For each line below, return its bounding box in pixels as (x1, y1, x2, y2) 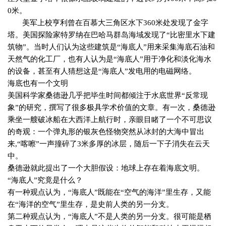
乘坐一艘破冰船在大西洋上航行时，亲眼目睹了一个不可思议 (8, 116, 212, 124)
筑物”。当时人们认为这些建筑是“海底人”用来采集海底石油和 (8, 43, 215, 51)
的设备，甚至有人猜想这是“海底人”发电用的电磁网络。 (8, 67, 196, 76)
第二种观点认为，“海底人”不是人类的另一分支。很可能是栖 (8, 212, 211, 221)
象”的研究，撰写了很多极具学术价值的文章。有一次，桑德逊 (8, 103, 215, 112)
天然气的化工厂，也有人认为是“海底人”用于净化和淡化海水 (8, 55, 211, 64)
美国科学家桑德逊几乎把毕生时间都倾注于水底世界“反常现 (8, 91, 208, 100)
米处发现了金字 (155, 19, 209, 27)
